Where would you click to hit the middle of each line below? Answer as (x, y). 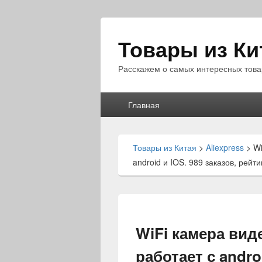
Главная (144, 105)
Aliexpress (225, 147)
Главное (119, 99)
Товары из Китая (165, 147)
